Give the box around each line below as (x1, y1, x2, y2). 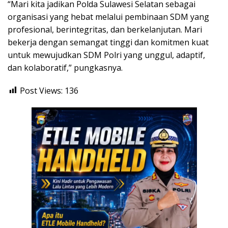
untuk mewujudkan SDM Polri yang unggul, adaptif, (8, 49, 205, 61)
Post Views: (20, 84, 63, 96)
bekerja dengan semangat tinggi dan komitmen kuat (8, 36, 209, 48)
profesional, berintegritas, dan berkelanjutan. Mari (8, 23, 202, 35)
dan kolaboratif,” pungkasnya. (8, 62, 123, 73)
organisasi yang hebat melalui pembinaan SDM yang (8, 11, 209, 22)
